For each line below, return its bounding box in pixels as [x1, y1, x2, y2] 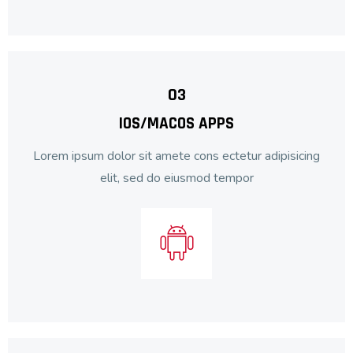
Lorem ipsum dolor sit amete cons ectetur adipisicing [33, 147, 320, 165]
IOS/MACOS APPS [119, 112, 234, 134]
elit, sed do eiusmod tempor [99, 169, 254, 187]
